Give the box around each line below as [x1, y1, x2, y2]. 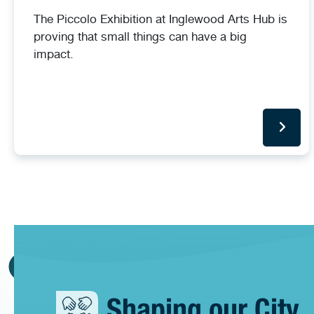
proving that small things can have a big [34, 28, 247, 43]
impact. [34, 46, 74, 61]
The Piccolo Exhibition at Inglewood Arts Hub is [34, 11, 287, 26]
